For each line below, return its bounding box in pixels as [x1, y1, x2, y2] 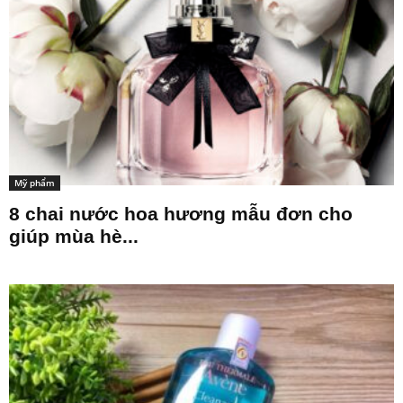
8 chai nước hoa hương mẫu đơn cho [9, 203, 353, 225]
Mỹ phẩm [14, 176, 55, 190]
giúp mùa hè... [9, 226, 139, 247]
